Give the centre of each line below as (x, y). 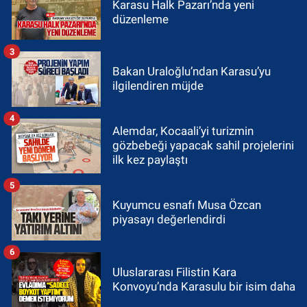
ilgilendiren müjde (158, 86)
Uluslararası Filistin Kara (174, 272)
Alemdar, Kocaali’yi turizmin (183, 131)
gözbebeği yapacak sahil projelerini (203, 146)
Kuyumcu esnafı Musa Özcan (187, 205)
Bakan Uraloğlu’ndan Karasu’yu (192, 72)
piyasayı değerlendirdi (169, 220)
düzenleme (140, 19)
